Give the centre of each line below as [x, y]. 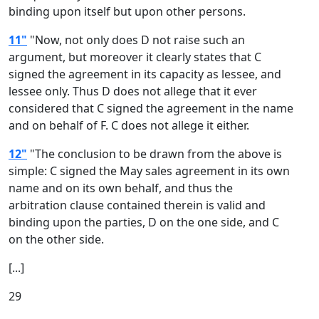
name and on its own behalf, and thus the [121, 188]
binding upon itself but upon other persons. [127, 11]
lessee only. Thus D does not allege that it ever [133, 91]
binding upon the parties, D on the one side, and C [144, 222]
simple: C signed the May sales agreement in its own [149, 171]
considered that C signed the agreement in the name [151, 108]
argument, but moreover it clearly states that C [135, 57]
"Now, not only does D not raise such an [136, 40]
